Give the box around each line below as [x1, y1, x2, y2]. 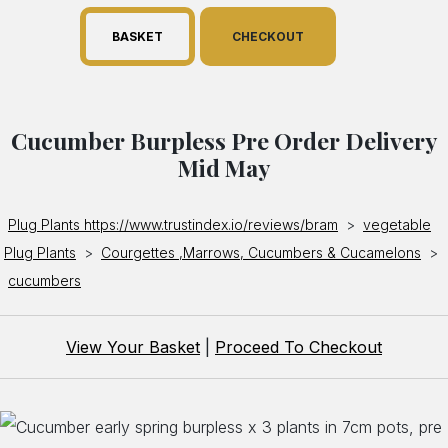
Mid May [178, 152, 270, 184]
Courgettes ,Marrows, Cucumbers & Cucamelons [101, 244, 421, 262]
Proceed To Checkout [215, 337, 382, 358]
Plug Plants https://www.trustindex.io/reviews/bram [8, 216, 338, 234]
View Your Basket [66, 337, 200, 358]
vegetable [363, 216, 431, 234]
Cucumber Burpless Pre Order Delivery [11, 125, 437, 157]
